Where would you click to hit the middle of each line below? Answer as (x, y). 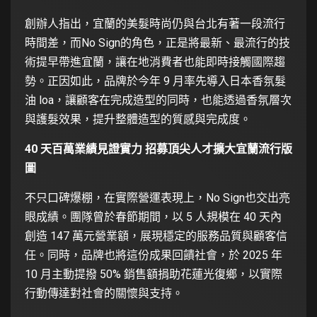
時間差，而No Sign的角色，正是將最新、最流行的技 (157, 42)
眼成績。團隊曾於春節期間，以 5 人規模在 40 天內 (153, 217)
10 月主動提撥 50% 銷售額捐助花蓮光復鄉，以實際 (154, 274)
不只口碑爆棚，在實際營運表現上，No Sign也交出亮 (157, 197)
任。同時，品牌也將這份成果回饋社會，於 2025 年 (154, 255)
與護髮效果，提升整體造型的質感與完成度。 (138, 119)
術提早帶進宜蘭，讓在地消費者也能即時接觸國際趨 (155, 62)
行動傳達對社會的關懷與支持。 (104, 293)
